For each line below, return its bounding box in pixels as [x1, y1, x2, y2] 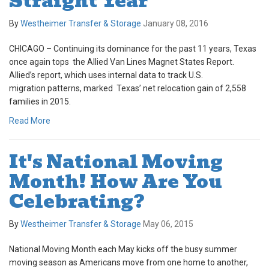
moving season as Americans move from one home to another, [9, 258, 248, 268]
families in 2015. [9, 97, 71, 107]
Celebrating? [9, 187, 144, 217]
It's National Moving [9, 147, 223, 177]
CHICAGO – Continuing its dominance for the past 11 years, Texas [9, 44, 256, 54]
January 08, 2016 [143, 19, 208, 29]
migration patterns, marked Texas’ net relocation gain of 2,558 [9, 83, 246, 94]
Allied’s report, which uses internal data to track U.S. [9, 70, 203, 80]
